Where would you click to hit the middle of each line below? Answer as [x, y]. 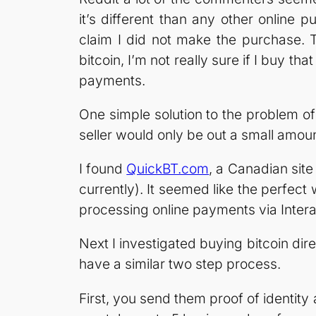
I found [103, 169]
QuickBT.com [168, 169]
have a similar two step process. [180, 264]
